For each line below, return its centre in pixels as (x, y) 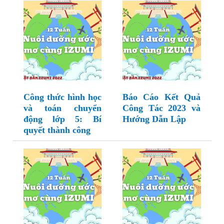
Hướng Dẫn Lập (154, 119)
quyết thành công (57, 130)
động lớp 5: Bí (62, 119)
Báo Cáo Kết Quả (161, 97)
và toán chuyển (62, 108)
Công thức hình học (62, 97)
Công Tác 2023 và (161, 108)
